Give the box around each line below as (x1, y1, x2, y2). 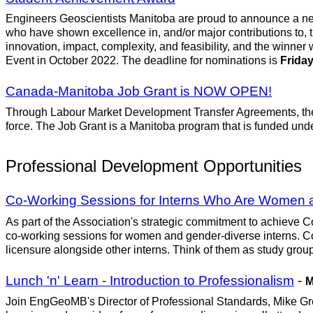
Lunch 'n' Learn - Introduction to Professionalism (6, 272, 294, 288)
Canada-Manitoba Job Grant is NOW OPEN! (6, 84, 272, 99)
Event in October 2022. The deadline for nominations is (6, 54, 280, 67)
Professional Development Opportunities (6, 156, 302, 175)
